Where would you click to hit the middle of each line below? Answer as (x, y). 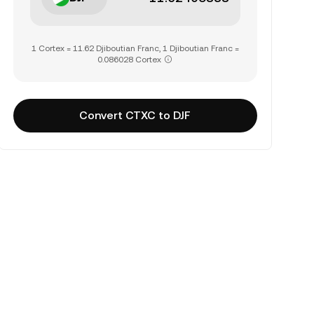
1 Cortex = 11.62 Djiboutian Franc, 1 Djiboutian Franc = (135, 48)
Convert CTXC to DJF (135, 115)
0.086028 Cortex (130, 60)
